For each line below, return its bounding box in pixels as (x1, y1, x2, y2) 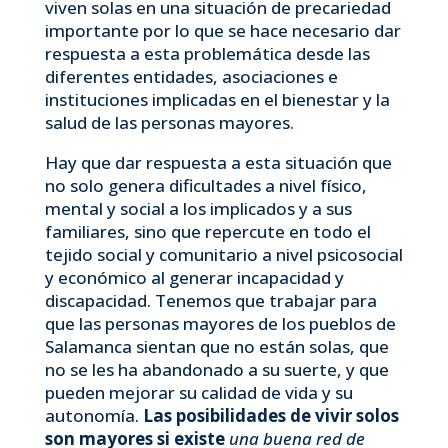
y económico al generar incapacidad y (44, 266, 344, 289)
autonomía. (44, 404, 143, 427)
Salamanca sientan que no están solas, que (44, 335, 389, 358)
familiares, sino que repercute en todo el (44, 220, 371, 243)
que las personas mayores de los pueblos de (44, 312, 396, 335)
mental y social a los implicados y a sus (44, 197, 352, 220)
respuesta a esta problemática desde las (44, 42, 370, 65)
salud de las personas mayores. (44, 111, 294, 134)
